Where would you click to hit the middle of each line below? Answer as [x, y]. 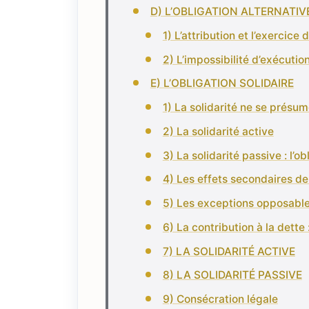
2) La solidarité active [218, 131]
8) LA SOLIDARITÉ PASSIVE [232, 275]
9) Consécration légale [220, 299]
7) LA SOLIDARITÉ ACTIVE [229, 251]
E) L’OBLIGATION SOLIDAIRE [222, 83]
